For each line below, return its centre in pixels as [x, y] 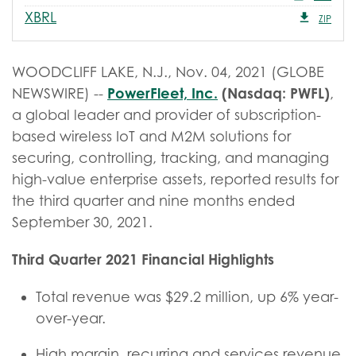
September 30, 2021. [82, 222]
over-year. [71, 318]
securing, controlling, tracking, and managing [170, 158]
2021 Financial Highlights [188, 259]
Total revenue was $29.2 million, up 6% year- [187, 297]
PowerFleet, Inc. [163, 93]
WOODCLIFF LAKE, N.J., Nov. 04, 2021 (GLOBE [168, 72]
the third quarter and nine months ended [153, 201]
